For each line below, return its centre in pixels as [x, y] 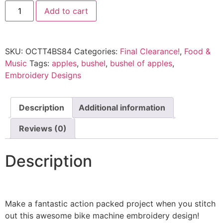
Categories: [97, 52]
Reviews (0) [43, 129]
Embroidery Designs [43, 75]
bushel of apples [141, 63]
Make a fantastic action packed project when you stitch [110, 204]
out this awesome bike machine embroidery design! [102, 216]
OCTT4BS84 [49, 52]
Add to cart [66, 11]
